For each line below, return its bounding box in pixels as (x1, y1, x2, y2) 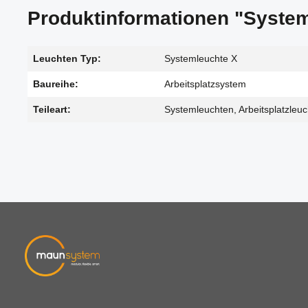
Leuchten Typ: (33, 53, 101, 64)
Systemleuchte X (164, 53, 237, 64)
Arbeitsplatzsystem (164, 78, 246, 89)
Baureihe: (33, 78, 78, 89)
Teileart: (33, 104, 71, 115)
